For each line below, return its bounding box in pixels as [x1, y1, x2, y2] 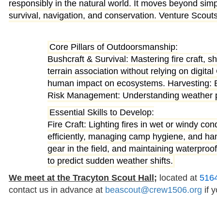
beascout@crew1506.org [105, 185, 202, 195]
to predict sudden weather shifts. [47, 156, 173, 166]
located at [157, 173, 200, 183]
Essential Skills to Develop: [49, 108, 154, 118]
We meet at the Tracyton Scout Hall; [9, 173, 157, 183]
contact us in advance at [9, 185, 105, 195]
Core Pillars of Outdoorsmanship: [49, 42, 178, 52]
